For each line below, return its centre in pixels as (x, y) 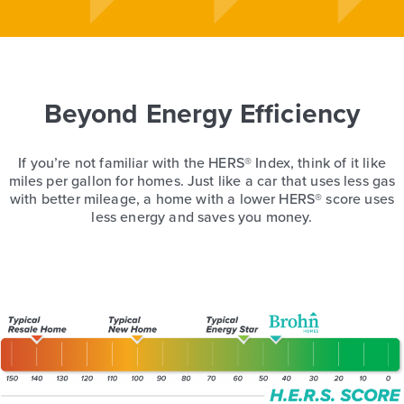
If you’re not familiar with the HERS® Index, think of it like (202, 163)
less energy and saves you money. (202, 217)
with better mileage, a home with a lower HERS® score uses (202, 199)
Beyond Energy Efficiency (202, 114)
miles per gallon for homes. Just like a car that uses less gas (202, 181)
